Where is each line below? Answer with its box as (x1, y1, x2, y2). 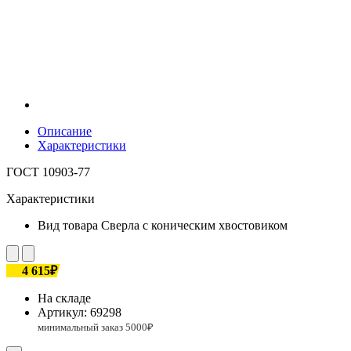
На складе (38, 291, 91, 305)
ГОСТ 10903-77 (6, 165, 90, 179)
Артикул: (38, 305, 90, 319)
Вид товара (38, 218, 98, 232)
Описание (38, 124, 92, 138)
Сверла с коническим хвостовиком (101, 218, 288, 232)
